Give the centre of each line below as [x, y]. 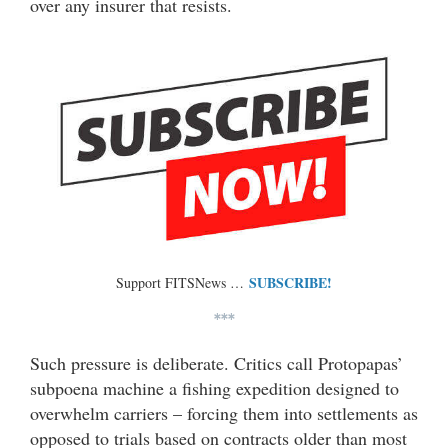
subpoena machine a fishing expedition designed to [214, 388]
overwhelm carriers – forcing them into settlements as [224, 413]
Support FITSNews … [182, 282]
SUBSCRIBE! [290, 282]
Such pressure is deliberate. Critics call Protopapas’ [216, 363]
